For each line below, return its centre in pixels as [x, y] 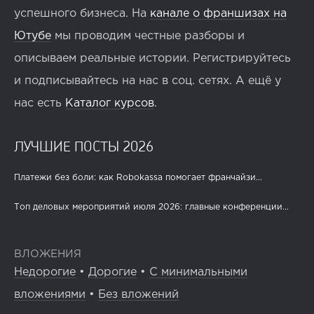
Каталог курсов [110, 103]
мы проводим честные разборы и [148, 36]
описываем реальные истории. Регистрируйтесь [152, 58]
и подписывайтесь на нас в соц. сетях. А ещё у [148, 81]
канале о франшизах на [218, 13]
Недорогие [45, 272]
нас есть [40, 103]
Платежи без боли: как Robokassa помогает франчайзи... [138, 177]
